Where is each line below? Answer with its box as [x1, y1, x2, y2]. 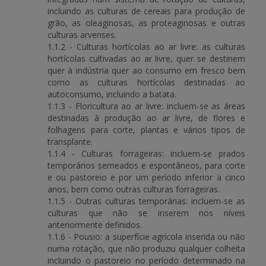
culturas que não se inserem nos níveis [47, 207, 245, 218]
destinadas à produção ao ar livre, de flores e [47, 112, 245, 123]
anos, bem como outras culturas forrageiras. [47, 183, 220, 195]
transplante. [47, 136, 93, 147]
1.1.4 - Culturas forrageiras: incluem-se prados [47, 148, 245, 159]
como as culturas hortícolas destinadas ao [47, 77, 245, 88]
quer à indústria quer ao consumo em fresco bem [47, 65, 245, 76]
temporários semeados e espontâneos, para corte [47, 160, 245, 171]
